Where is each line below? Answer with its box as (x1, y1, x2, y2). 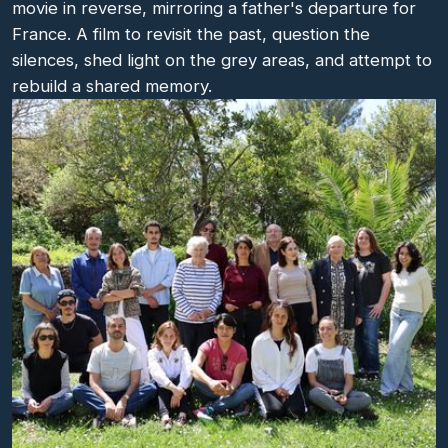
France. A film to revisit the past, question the (12, 24, 370, 44)
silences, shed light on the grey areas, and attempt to (12, 50, 432, 70)
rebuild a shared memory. (12, 76, 212, 96)
